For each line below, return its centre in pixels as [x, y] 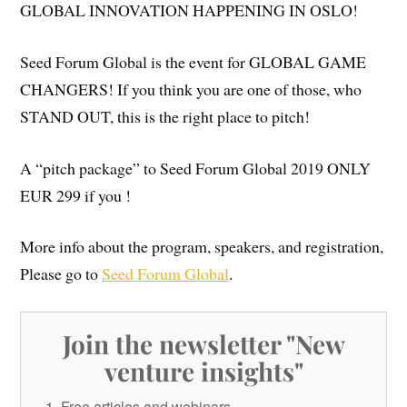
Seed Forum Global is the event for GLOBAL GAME [194, 61]
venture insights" [203, 372]
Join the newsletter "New [203, 344]
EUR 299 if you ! [76, 195]
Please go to [61, 274]
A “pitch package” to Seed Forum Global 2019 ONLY [196, 168]
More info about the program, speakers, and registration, [202, 247]
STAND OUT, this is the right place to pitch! [165, 116]
